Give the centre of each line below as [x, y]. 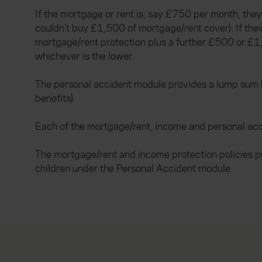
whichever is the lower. [85, 56]
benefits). [55, 98]
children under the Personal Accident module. [134, 168]
